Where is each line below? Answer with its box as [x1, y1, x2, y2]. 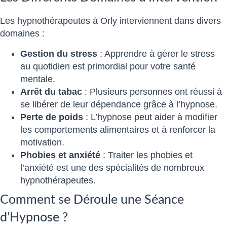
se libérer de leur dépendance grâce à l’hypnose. [20, 99, 217, 109]
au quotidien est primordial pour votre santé [20, 61, 196, 71]
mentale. [20, 73, 55, 84]
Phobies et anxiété [20, 149, 100, 160]
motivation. [20, 137, 64, 147]
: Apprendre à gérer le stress [97, 48, 215, 59]
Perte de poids [20, 111, 83, 122]
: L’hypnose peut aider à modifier [83, 111, 217, 122]
